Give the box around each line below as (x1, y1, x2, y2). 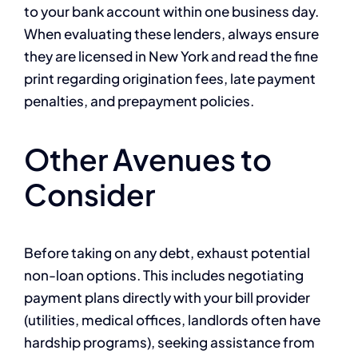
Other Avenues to (24, 141, 272, 178)
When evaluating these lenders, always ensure (24, 25, 319, 43)
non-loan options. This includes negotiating (24, 266, 304, 284)
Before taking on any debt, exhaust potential (24, 244, 310, 262)
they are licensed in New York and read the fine (24, 47, 318, 66)
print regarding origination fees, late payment (24, 70, 316, 88)
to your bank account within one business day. (24, 2, 319, 21)
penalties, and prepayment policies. (24, 92, 254, 110)
